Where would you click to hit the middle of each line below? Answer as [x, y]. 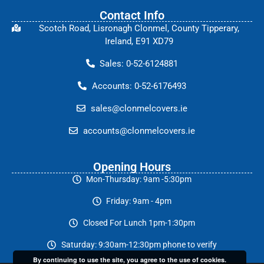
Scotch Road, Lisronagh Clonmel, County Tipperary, [139, 28]
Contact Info [132, 15]
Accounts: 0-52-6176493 [139, 86]
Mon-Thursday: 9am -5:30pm [139, 179]
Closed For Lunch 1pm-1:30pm [139, 222]
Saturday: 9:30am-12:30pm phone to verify [139, 244]
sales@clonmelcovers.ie [139, 108]
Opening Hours [132, 166]
